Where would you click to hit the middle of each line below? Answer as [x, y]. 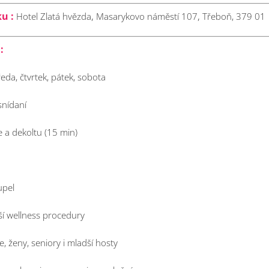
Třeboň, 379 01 [234, 16]
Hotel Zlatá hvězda [54, 16]
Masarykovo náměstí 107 [147, 16]
